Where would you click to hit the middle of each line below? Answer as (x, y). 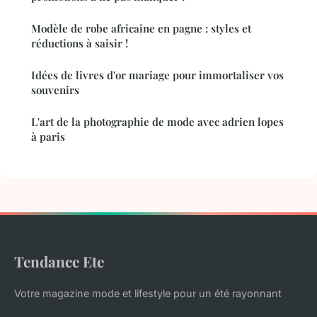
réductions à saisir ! (80, 44)
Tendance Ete (59, 261)
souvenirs (55, 90)
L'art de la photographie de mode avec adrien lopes (157, 122)
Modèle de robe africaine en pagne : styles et (141, 29)
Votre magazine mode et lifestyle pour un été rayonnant (148, 294)
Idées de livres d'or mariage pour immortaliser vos (157, 75)
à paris (48, 137)
